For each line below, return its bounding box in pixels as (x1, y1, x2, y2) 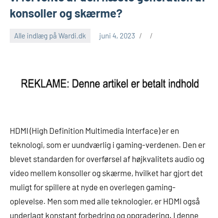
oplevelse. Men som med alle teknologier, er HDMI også (10, 196, 200, 206)
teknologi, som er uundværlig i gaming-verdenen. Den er (10, 139, 205, 149)
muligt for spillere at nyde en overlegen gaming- (10, 182, 176, 192)
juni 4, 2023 (99, 31, 135, 40)
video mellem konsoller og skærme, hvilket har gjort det (10, 167, 203, 178)
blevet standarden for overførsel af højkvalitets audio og (10, 153, 204, 163)
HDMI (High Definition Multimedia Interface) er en (10, 125, 179, 135)
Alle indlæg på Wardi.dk (14, 31, 86, 40)
